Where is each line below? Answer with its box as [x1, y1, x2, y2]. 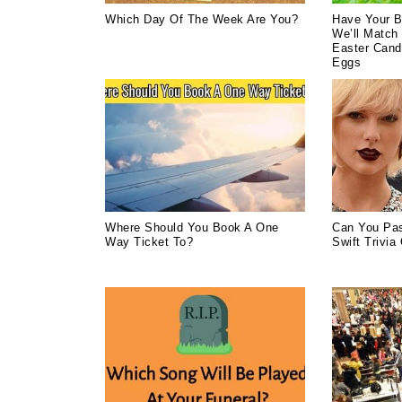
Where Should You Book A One [105, 220, 279, 234]
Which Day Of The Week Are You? [105, 12, 298, 26]
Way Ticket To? [105, 234, 193, 249]
